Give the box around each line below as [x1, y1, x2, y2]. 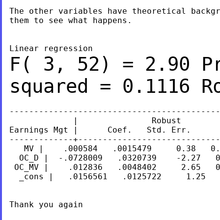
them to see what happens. [9, 15, 132, 25]
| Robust [9, 115, 181, 125]
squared [9, 75, 100, 97]
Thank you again [9, 199, 83, 209]
